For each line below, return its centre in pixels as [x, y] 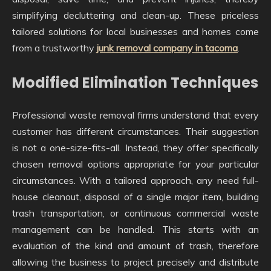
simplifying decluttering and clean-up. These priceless [135, 15]
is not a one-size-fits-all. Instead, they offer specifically [135, 148]
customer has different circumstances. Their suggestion [135, 132]
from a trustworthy [54, 48]
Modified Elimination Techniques [135, 83]
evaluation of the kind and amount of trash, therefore [135, 246]
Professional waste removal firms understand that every [135, 115]
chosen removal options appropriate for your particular [135, 164]
